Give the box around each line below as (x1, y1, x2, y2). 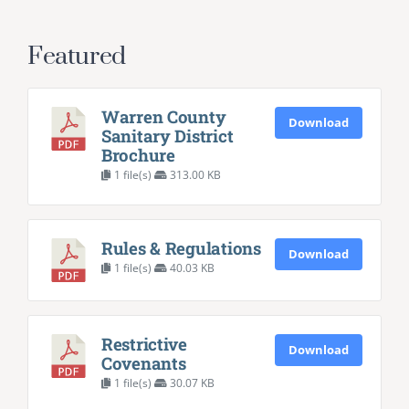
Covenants (100, 351, 186, 375)
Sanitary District (100, 124, 234, 148)
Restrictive (100, 332, 187, 356)
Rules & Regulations (100, 236, 261, 260)
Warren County (100, 105, 226, 129)
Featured (26, 41, 126, 73)
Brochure (100, 143, 175, 167)
